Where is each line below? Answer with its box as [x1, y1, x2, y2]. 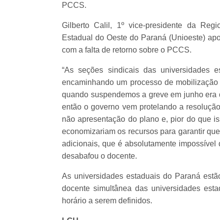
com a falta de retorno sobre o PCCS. [62, 45, 192, 54]
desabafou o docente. [62, 151, 137, 160]
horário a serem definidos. [62, 196, 152, 205]
